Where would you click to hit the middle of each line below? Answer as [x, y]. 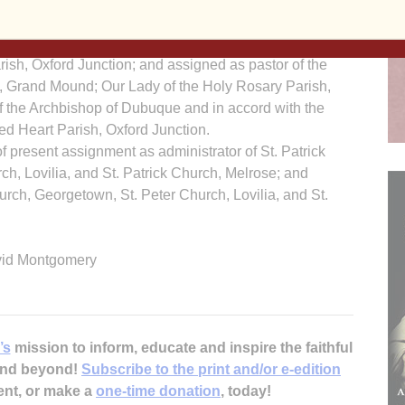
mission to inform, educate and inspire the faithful [181, 347]
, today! [246, 391]
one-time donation [158, 391]
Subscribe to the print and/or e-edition [211, 369]
